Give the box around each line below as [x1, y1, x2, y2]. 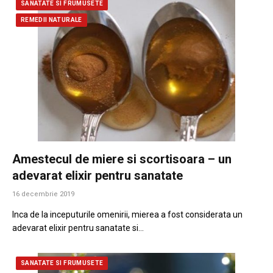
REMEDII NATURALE [21, 16, 82, 24]
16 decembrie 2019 [12, 190, 74, 198]
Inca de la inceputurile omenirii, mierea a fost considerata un [12, 209, 243, 219]
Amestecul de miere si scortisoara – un [12, 151, 232, 166]
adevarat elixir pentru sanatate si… [12, 222, 144, 233]
